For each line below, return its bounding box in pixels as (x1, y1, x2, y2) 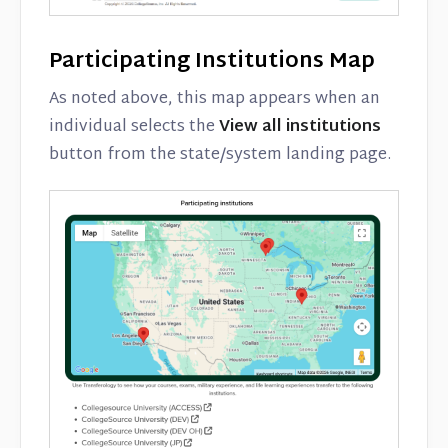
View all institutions (219, 112, 381, 142)
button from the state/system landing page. (49, 140, 391, 170)
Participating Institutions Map (49, 42, 375, 81)
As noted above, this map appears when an (49, 84, 380, 114)
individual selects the (49, 112, 219, 142)
